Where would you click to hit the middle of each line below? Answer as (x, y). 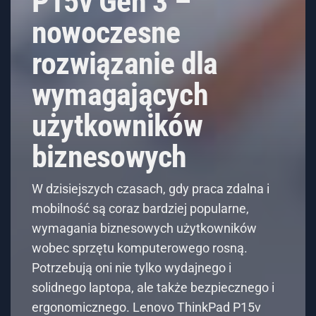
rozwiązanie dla (125, 63)
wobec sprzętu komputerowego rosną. (140, 248)
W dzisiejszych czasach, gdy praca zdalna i (151, 189)
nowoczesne (106, 32)
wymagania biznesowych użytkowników (144, 228)
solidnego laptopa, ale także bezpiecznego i (153, 287)
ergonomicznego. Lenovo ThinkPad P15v (146, 307)
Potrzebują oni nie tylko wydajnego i (132, 268)
